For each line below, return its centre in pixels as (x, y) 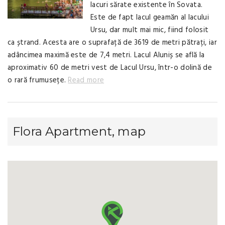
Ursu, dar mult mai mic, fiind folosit (150, 30)
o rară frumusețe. (38, 81)
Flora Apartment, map (79, 132)
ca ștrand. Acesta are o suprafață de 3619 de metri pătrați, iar (112, 43)
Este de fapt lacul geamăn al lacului (150, 18)
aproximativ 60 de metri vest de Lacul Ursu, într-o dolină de (110, 68)
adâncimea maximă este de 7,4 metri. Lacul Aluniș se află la (106, 55)
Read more (86, 81)
